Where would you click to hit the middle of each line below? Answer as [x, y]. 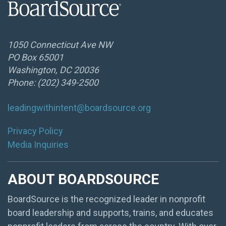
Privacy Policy [35, 131]
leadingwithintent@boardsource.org [79, 107]
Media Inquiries [38, 144]
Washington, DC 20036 [53, 70]
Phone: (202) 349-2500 [53, 82]
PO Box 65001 [36, 57]
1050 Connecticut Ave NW [60, 44]
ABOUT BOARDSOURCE [83, 179]
